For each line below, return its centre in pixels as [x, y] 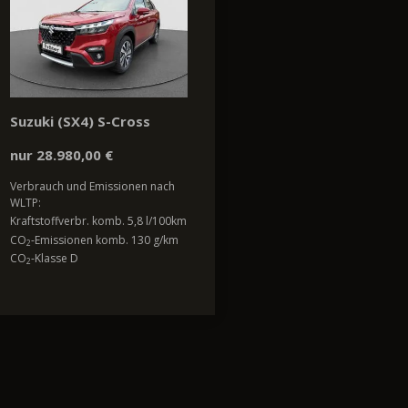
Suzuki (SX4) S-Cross [80, 122]
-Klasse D [55, 259]
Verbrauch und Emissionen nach [92, 187]
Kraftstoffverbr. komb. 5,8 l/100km [98, 221]
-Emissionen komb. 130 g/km [105, 240]
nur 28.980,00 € [61, 155]
